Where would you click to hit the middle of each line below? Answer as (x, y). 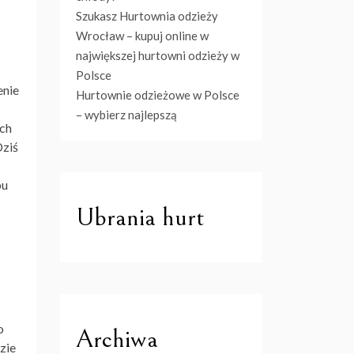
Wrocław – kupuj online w (142, 36)
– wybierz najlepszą (126, 115)
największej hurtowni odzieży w (158, 55)
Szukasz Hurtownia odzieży (147, 16)
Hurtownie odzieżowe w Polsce (158, 95)
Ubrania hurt (140, 217)
